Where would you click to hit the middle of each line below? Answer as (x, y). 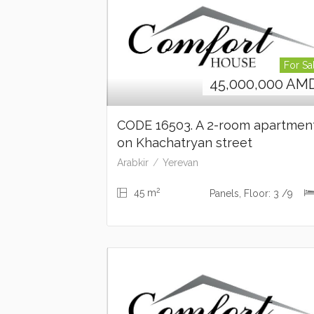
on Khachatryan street (185, 143)
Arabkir (133, 163)
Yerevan (180, 163)
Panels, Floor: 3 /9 (252, 194)
